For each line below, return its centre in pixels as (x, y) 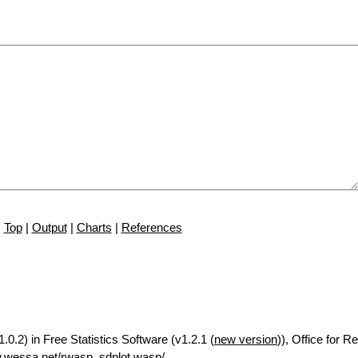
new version (246, 339)
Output (49, 227)
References (151, 227)
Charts (94, 227)
